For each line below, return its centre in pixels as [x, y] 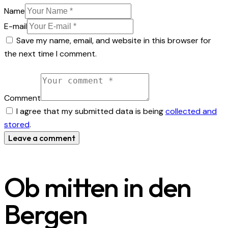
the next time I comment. [50, 54]
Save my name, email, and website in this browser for [114, 40]
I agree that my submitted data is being [91, 111]
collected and [191, 111]
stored [17, 125]
